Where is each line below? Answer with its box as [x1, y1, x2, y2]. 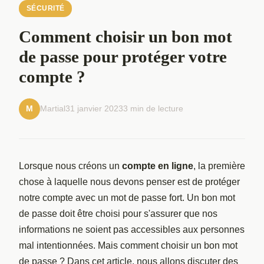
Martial [40, 104, 65, 114]
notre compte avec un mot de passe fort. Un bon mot [19, 192, 235, 203]
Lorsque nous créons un [19, 160, 122, 171]
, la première [193, 160, 245, 171]
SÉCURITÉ [26, 5, 65, 12]
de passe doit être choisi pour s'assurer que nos [19, 208, 217, 219]
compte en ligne [122, 160, 193, 171]
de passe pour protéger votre [19, 47, 227, 66]
